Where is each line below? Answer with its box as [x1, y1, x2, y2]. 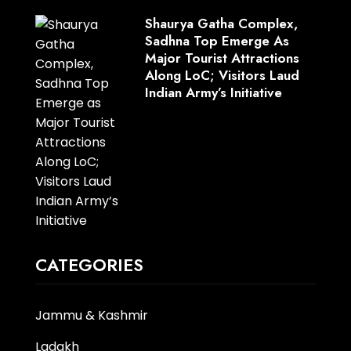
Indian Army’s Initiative [144, 82, 282, 102]
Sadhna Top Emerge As [144, 31, 289, 50]
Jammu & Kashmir [34, 306, 148, 324]
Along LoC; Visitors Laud [144, 65, 299, 85]
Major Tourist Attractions [144, 48, 299, 67]
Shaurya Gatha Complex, [144, 13, 298, 33]
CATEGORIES [34, 251, 143, 277]
